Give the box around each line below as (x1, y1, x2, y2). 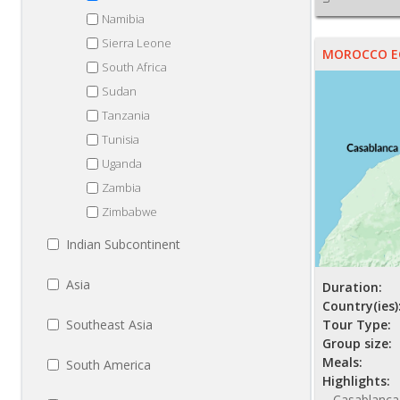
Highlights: (322, 372, 390, 389)
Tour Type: (322, 316, 391, 333)
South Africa (102, 59, 167, 75)
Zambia (102, 179, 141, 196)
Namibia (102, 11, 145, 27)
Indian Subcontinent (66, 236, 180, 253)
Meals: (322, 354, 362, 371)
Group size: (322, 335, 392, 352)
